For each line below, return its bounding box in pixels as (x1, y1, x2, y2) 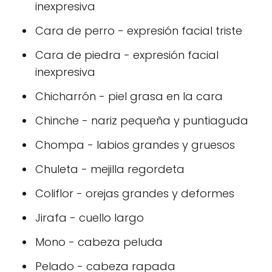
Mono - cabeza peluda (35, 234, 163, 250)
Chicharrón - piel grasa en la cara (35, 89, 223, 104)
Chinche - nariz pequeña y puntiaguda (35, 113, 248, 128)
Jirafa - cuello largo (35, 210, 144, 225)
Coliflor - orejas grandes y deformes (35, 186, 234, 201)
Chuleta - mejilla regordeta (35, 161, 185, 177)
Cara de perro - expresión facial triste (35, 23, 242, 38)
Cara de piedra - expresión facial (35, 47, 219, 63)
